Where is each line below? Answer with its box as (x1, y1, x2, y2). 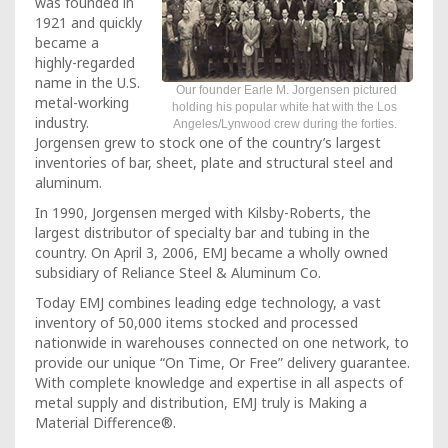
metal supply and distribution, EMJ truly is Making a (35, 392, 367, 412)
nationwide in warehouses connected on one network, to (35, 332, 409, 352)
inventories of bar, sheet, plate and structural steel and (35, 152, 393, 172)
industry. (35, 112, 89, 132)
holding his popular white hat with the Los (172, 99, 397, 114)
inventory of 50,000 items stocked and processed (35, 312, 358, 332)
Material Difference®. (35, 412, 176, 432)
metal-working (35, 92, 129, 112)
